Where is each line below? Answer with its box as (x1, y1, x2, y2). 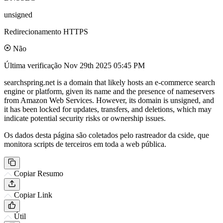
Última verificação (4, 61, 64, 70)
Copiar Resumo (14, 169, 63, 178)
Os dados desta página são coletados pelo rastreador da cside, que (4, 130, 209, 139)
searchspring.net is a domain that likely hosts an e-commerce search (4, 78, 215, 87)
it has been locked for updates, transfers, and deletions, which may (4, 105, 212, 113)
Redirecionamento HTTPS (4, 27, 88, 36)
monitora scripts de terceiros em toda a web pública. (4, 139, 166, 148)
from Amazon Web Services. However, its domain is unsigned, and (4, 96, 214, 105)
